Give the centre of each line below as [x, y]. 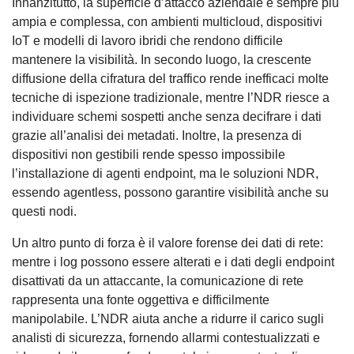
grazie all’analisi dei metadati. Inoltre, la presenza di [157, 135]
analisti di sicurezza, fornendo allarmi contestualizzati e [166, 337]
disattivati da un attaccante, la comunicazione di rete [158, 281]
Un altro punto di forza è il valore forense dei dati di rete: [168, 243]
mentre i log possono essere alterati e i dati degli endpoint [173, 262]
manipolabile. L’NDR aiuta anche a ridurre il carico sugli [168, 318]
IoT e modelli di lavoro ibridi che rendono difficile [147, 40]
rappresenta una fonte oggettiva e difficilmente [141, 299]
